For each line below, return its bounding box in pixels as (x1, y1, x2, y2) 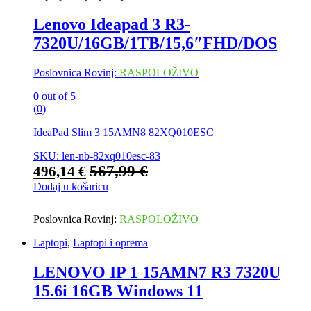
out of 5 (39, 90, 76, 102)
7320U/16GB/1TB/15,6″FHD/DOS (33, 33, 277, 52)
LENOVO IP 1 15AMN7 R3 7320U (33, 262, 280, 281)
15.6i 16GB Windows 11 (33, 281, 203, 300)
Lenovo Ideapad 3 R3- (33, 15, 190, 33)
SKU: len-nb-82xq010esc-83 (33, 149, 160, 162)
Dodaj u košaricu (33, 180, 108, 192)
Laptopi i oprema (73, 236, 148, 249)
